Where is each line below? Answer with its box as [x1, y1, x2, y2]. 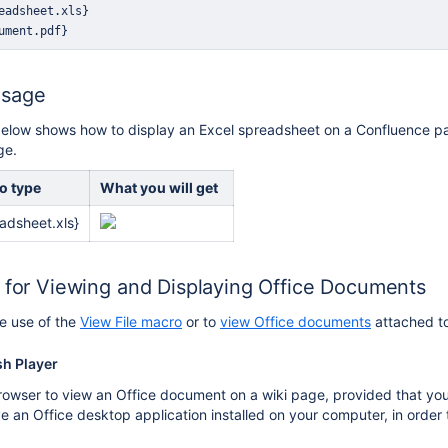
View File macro [80, 313, 182, 330]
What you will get [100, 179, 218, 196]
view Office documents [220, 313, 371, 330]
